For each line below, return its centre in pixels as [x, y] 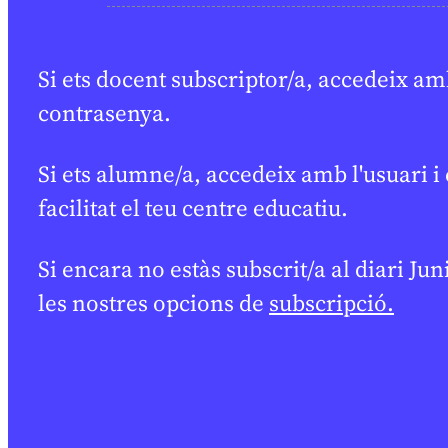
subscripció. [331, 303]
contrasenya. [104, 113]
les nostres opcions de [153, 303]
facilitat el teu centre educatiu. [193, 208]
